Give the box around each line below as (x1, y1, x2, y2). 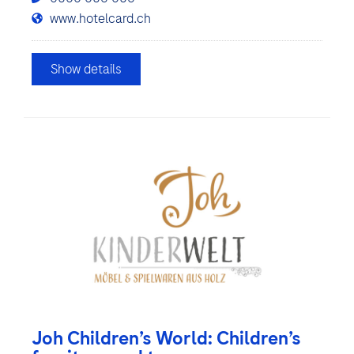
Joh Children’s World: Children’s (32, 326, 301, 352)
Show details (51, 59, 122, 79)
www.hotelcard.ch (49, 9, 151, 28)
